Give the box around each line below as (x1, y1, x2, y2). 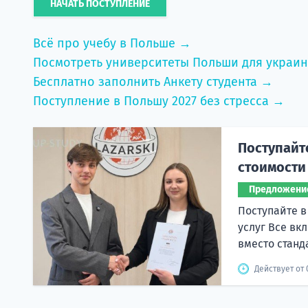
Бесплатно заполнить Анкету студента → (33, 74, 273, 89)
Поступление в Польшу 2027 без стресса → (33, 93, 285, 109)
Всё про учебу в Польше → (33, 35, 191, 51)
